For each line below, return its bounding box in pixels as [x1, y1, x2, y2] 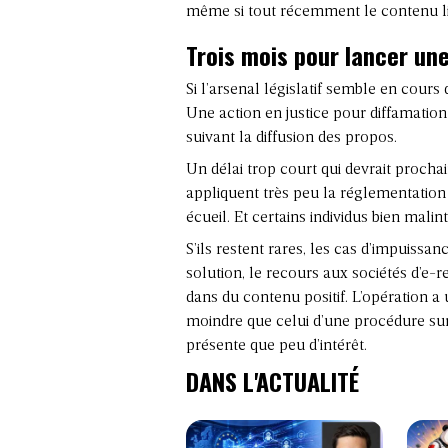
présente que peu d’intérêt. [186, 337, 367, 354]
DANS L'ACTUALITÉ [186, 362, 359, 399]
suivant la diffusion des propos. [186, 129, 397, 146]
